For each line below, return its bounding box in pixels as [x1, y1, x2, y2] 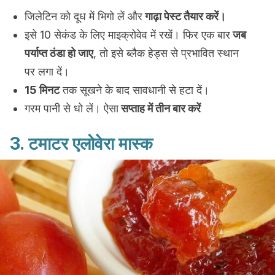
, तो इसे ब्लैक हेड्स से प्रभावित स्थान [93, 47, 239, 60]
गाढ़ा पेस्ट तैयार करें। [142, 10, 226, 23]
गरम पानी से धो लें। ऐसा [25, 102, 118, 115]
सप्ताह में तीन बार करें [118, 102, 201, 115]
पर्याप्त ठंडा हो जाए [25, 47, 93, 60]
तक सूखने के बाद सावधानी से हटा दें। [60, 83, 209, 96]
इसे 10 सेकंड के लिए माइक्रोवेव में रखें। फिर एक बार [25, 28, 230, 41]
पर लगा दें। [25, 65, 69, 78]
